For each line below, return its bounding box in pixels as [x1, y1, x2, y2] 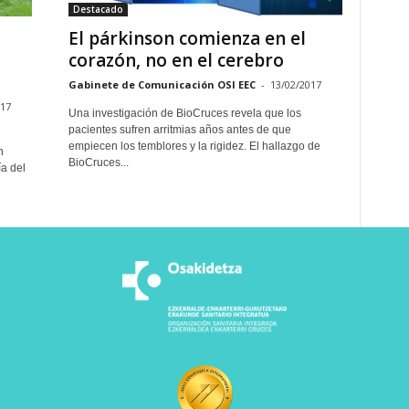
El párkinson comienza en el [68, 26, 306, 50]
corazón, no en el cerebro [68, 48, 284, 72]
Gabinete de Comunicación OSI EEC [68, 78, 256, 91]
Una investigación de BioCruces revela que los [68, 107, 301, 120]
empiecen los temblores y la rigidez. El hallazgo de [68, 140, 320, 152]
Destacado [72, 3, 123, 16]
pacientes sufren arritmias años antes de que [68, 123, 291, 136]
